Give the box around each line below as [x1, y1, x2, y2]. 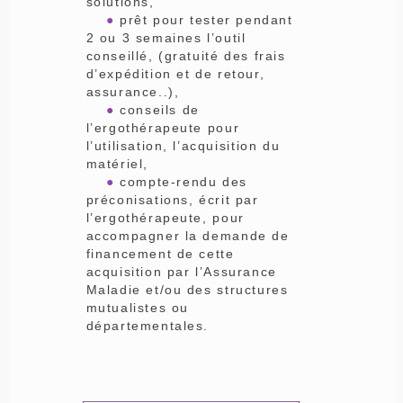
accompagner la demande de [85, 228, 290, 244]
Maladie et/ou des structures [85, 282, 289, 298]
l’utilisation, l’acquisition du [85, 139, 281, 154]
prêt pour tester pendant [114, 13, 293, 28]
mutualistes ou [85, 300, 189, 316]
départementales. [85, 318, 210, 334]
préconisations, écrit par [85, 193, 259, 208]
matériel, [85, 157, 154, 172]
